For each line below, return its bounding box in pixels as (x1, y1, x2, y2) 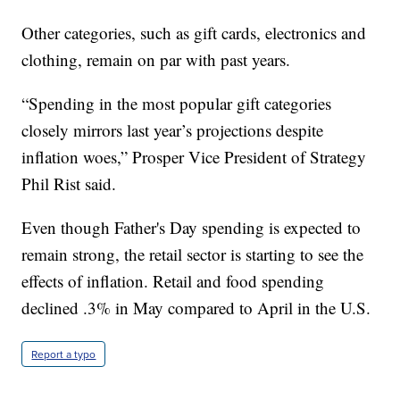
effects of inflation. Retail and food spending (21, 269, 325, 292)
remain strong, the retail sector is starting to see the (21, 242, 364, 265)
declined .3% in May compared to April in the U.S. (21, 296, 371, 319)
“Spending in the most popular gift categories (21, 91, 332, 114)
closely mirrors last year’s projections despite (21, 118, 324, 141)
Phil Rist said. (21, 171, 117, 195)
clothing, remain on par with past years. (21, 47, 291, 71)
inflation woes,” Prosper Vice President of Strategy (21, 145, 367, 168)
